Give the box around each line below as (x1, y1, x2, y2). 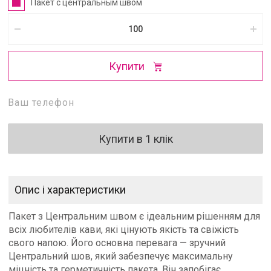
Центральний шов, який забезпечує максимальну (8, 250, 233, 262)
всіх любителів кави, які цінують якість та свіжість (8, 224, 239, 235)
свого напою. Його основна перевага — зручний (8, 237, 226, 249)
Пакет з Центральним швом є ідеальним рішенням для (8, 211, 260, 222)
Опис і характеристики (15, 183, 126, 196)
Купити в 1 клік (98, 132, 173, 145)
